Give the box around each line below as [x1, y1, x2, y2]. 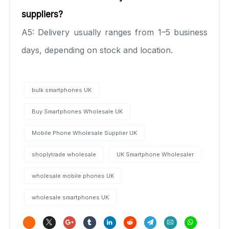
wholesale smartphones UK [32, 193, 109, 201]
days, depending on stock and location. [21, 44, 173, 55]
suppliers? [21, 9, 63, 19]
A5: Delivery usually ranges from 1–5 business [21, 27, 208, 37]
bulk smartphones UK [32, 86, 91, 94]
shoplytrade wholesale [32, 150, 96, 158]
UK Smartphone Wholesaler [117, 150, 194, 158]
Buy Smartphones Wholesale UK [32, 107, 123, 115]
